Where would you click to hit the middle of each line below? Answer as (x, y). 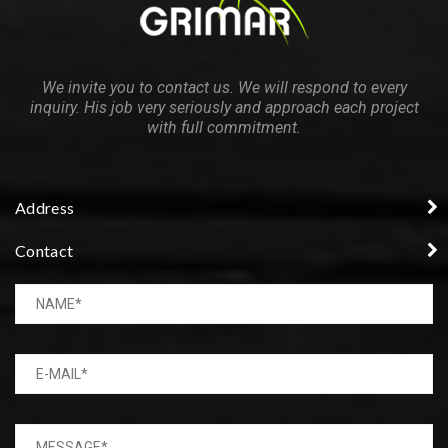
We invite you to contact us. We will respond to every (224, 88)
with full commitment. (224, 128)
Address (45, 208)
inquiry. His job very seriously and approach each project (224, 108)
